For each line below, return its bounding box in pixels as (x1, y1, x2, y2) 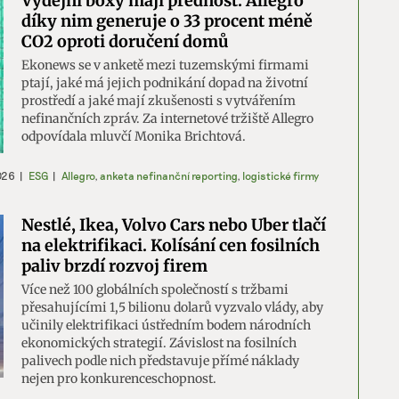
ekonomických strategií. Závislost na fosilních (21, 334, 297, 351)
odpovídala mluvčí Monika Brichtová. (21, 127, 246, 144)
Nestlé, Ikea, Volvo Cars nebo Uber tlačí (21, 214, 326, 235)
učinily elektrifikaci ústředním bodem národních (21, 316, 311, 333)
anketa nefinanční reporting (100, 168, 237, 182)
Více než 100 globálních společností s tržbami (21, 281, 289, 297)
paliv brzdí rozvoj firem (21, 255, 208, 276)
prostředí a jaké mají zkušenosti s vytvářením (21, 92, 296, 109)
